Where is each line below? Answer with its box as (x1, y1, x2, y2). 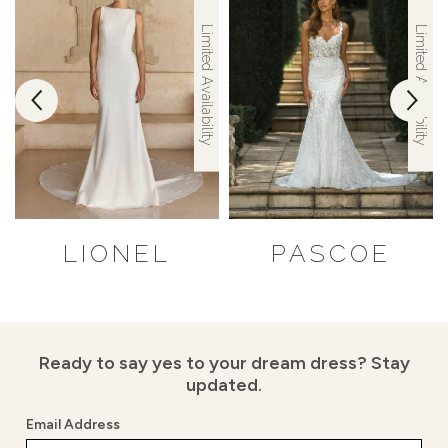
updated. (186, 374, 262, 397)
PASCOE (271, 239, 391, 269)
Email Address (26, 416, 120, 434)
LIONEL (63, 239, 171, 269)
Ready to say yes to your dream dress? (38, 352, 371, 375)
